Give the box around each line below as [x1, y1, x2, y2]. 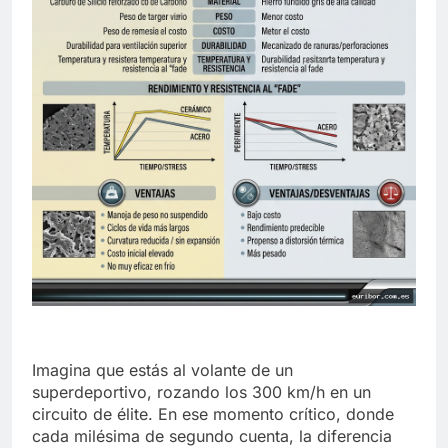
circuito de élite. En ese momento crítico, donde [32, 404, 394, 425]
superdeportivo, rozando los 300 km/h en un [32, 382, 371, 403]
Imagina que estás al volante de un [32, 360, 293, 381]
